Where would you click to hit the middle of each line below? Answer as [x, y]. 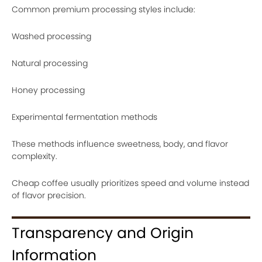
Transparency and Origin [103, 233]
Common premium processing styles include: [104, 9]
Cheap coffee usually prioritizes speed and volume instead [130, 183]
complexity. [35, 156]
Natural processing [50, 63]
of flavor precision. [49, 195]
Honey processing [48, 90]
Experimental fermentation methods [85, 117]
